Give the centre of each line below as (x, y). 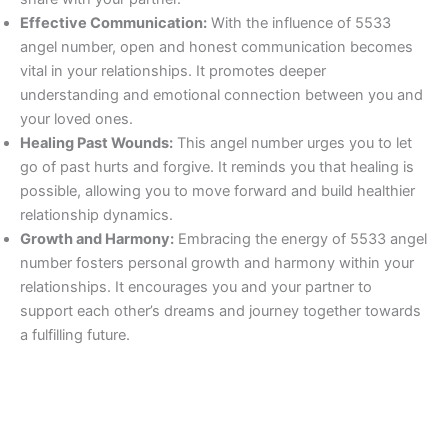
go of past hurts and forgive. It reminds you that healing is (217, 166)
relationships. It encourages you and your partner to (196, 286)
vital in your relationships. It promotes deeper (173, 70)
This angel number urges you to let (292, 142)
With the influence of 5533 (299, 22)
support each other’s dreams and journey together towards (220, 310)
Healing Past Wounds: (96, 142)
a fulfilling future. (75, 334)
